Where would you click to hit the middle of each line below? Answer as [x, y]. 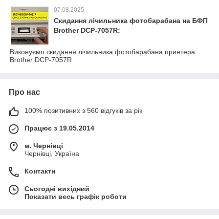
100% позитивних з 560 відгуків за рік [83, 110]
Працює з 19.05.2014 [59, 128]
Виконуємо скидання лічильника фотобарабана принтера [102, 52]
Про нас [24, 92]
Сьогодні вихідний [57, 188]
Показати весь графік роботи [76, 196]
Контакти [40, 171]
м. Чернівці [44, 145]
